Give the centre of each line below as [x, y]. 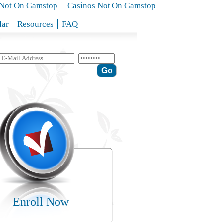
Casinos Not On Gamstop [111, 6]
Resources [35, 24]
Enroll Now [41, 202]
